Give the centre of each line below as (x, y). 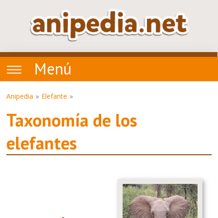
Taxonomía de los (72, 120)
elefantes (42, 143)
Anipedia (20, 96)
